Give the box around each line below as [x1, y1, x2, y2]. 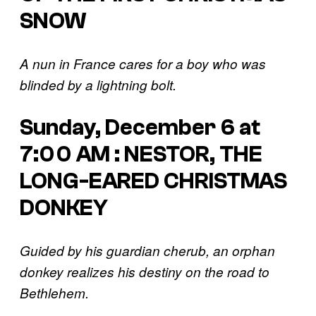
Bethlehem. [20, 284, 89, 303]
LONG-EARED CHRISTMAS [20, 168, 287, 194]
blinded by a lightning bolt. [20, 75, 176, 95]
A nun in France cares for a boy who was [20, 54, 266, 73]
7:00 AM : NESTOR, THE [20, 141, 262, 167]
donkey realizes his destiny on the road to [20, 262, 269, 281]
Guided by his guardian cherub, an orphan [20, 241, 275, 260]
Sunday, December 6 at [20, 114, 260, 140]
